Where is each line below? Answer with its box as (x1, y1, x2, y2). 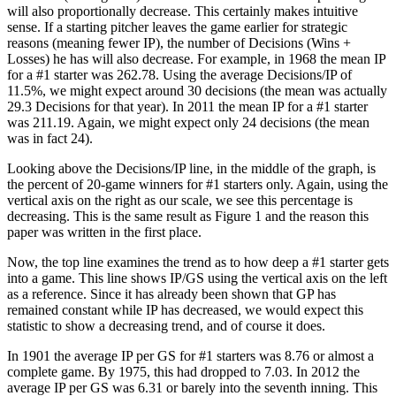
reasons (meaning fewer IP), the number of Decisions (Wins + (7, 34, 351, 50)
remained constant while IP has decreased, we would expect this (7, 301, 363, 317)
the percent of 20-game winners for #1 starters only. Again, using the (7, 176, 388, 192)
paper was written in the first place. (7, 224, 202, 240)
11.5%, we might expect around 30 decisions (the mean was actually (7, 82, 387, 98)
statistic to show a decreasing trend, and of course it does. (7, 317, 325, 333)
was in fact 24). (7, 130, 93, 146)
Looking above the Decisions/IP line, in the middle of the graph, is (7, 160, 376, 176)
